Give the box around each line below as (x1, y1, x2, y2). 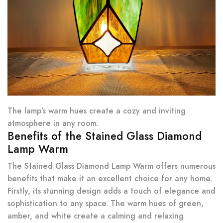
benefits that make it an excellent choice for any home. (7, 173, 212, 185)
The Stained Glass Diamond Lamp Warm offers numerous (7, 160, 216, 172)
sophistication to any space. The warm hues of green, (7, 198, 204, 210)
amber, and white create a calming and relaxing (7, 210, 184, 222)
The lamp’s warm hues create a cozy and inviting (7, 105, 186, 117)
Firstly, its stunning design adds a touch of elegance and (7, 185, 216, 197)
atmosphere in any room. (7, 117, 99, 129)
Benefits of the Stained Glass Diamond (7, 128, 202, 144)
